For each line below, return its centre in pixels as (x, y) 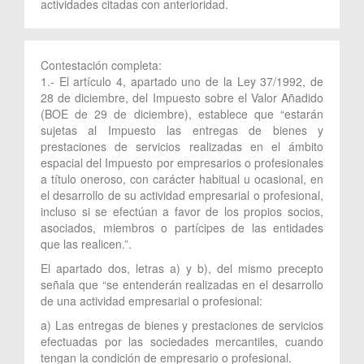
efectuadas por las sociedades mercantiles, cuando (182, 341)
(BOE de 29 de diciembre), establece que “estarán (182, 113)
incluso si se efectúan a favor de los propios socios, (182, 211)
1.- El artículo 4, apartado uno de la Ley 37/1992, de (182, 81)
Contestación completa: (103, 65)
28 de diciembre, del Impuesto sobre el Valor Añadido (182, 97)
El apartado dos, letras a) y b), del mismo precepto (182, 268)
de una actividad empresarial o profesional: (152, 300)
